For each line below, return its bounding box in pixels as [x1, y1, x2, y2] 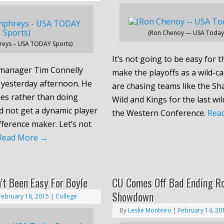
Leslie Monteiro [127, 205, 171, 214]
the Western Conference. [111, 107, 207, 118]
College [55, 191, 77, 200]
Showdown [111, 188, 153, 204]
